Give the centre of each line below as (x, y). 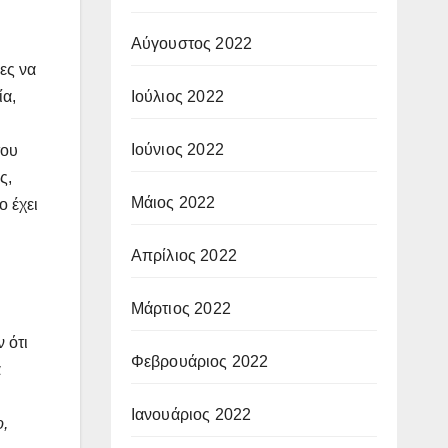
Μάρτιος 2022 (180, 308)
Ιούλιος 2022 (177, 96)
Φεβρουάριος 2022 (199, 361)
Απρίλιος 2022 (184, 255)
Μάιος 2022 (173, 202)
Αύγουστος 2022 (191, 43)
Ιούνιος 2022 (177, 149)
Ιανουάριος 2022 (191, 414)
